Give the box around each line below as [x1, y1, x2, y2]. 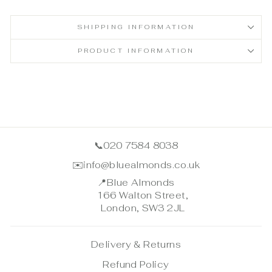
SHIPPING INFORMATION [76, 22, 195, 31]
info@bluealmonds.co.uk [83, 159, 200, 171]
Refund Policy [103, 258, 169, 270]
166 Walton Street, [97, 189, 189, 202]
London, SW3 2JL [100, 202, 185, 214]
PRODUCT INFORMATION [77, 46, 195, 55]
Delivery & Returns [90, 238, 182, 250]
